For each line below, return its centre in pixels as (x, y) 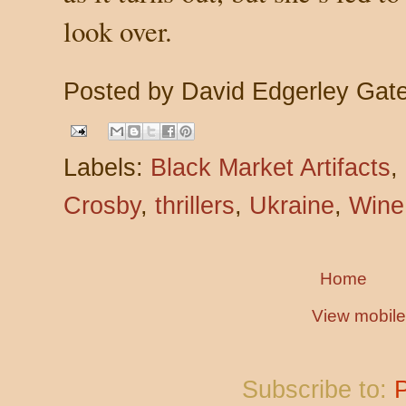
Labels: (107, 167)
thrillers (195, 205)
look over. (118, 30)
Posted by (122, 91)
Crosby (102, 205)
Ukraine (292, 205)
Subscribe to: (318, 389)
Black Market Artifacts (271, 167)
